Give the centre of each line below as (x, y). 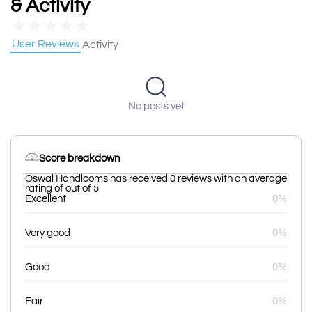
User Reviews (46, 44)
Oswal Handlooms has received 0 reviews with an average (156, 179)
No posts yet (156, 106)
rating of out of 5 (62, 188)
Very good (48, 233)
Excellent (46, 199)
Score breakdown (79, 158)
